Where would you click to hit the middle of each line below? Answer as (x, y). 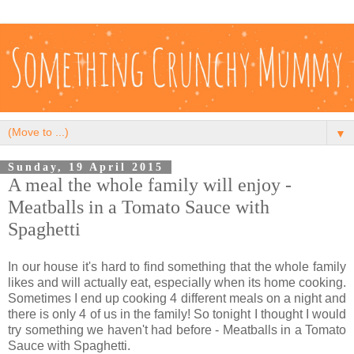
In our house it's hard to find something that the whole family (177, 266)
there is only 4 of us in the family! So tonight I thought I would (177, 314)
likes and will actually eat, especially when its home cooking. (177, 282)
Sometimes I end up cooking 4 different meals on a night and (177, 298)
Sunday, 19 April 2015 (86, 167)
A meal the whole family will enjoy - (150, 185)
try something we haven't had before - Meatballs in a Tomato (177, 330)
